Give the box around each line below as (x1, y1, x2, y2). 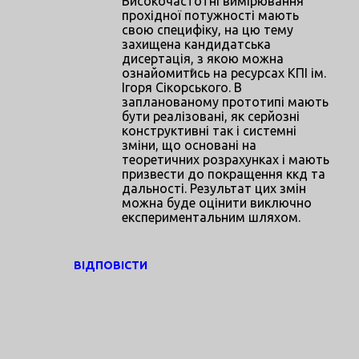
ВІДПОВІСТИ (74, 258, 147, 272)
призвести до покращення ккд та (122, 166, 325, 181)
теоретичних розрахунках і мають (122, 151, 329, 167)
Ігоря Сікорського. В (122, 79, 242, 95)
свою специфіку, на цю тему (122, 22, 293, 37)
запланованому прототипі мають (122, 94, 329, 109)
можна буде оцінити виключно (122, 195, 312, 210)
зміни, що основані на (122, 137, 256, 152)
